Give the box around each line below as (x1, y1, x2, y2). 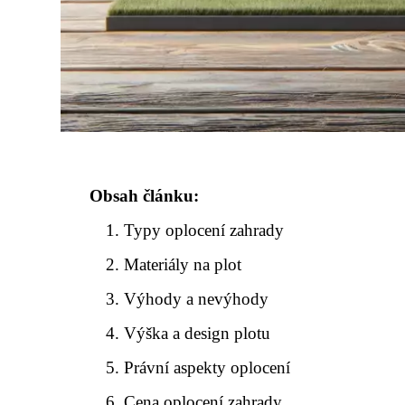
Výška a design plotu (124, 324, 271, 343)
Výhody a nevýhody (124, 289, 269, 308)
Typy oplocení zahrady (124, 221, 285, 240)
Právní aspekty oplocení (124, 358, 291, 377)
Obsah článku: (89, 186, 199, 205)
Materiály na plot (124, 255, 242, 274)
